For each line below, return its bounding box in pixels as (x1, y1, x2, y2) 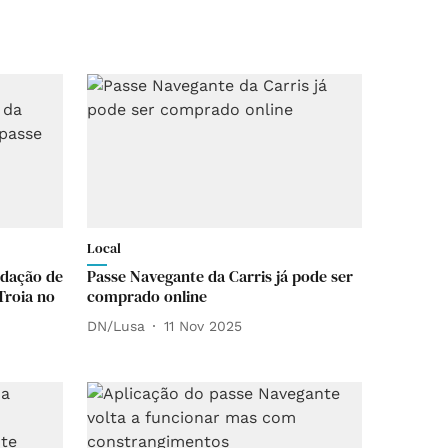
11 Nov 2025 (164, 317, 242, 334)
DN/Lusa (87, 317, 145, 334)
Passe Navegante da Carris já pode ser (87, 265, 353, 288)
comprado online (87, 285, 207, 308)
